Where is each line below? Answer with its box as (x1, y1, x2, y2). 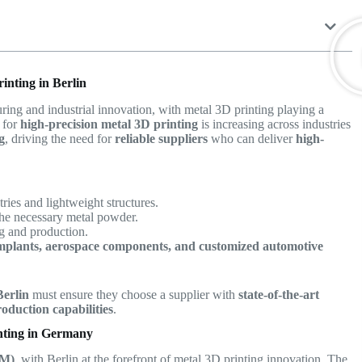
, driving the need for (5, 131, 116, 145)
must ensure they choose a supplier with (29, 287, 239, 301)
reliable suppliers (115, 131, 208, 145)
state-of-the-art (238, 287, 320, 301)
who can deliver (208, 131, 297, 145)
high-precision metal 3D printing (20, 116, 199, 131)
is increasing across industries (198, 116, 351, 131)
